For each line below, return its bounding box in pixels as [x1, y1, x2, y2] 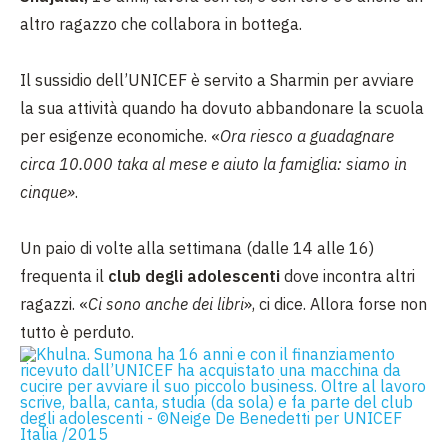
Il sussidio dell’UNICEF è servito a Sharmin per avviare [20, 70, 414, 90]
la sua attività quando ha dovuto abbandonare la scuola [20, 98, 424, 118]
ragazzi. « [20, 294, 88, 314]
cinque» [20, 182, 75, 202]
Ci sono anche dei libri [88, 294, 244, 314]
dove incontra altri [280, 266, 415, 286]
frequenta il [20, 266, 108, 286]
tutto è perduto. [20, 322, 134, 342]
